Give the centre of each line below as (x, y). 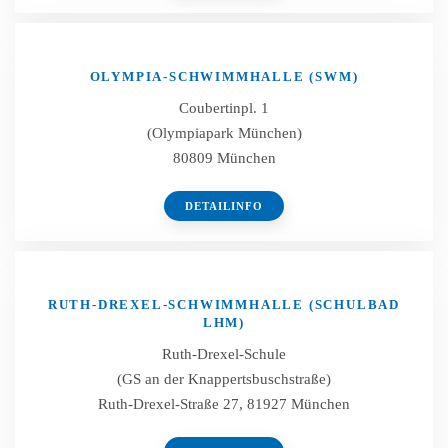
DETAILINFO (224, 206)
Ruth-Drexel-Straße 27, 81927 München (224, 404)
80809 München (224, 158)
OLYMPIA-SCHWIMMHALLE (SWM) (224, 76)
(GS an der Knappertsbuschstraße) (224, 379)
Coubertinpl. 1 (224, 108)
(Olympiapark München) (224, 133)
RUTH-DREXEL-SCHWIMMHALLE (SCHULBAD (224, 304)
